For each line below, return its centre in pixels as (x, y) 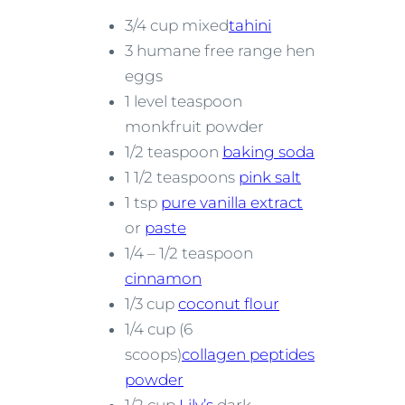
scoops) (153, 355)
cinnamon (163, 279)
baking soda (268, 152)
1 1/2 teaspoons (182, 178)
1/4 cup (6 (159, 330)
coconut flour (229, 304)
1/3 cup (151, 304)
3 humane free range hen (220, 51)
